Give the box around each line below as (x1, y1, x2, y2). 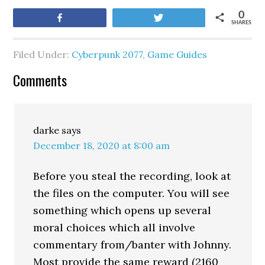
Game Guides (147, 49, 208, 60)
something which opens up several (33, 203, 212, 217)
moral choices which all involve (33, 221, 196, 234)
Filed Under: (13, 49, 72, 60)
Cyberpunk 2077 (72, 49, 143, 60)
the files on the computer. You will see (33, 186, 230, 200)
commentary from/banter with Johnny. (33, 238, 232, 251)
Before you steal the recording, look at (33, 169, 231, 183)
